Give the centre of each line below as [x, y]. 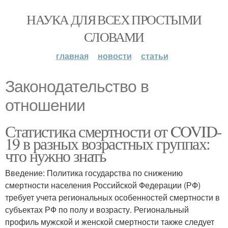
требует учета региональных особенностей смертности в [112, 197]
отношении [45, 105]
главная [72, 56]
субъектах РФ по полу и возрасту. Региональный [97, 209]
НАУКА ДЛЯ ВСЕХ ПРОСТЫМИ [114, 19]
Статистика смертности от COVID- [113, 131]
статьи [154, 56]
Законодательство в [77, 87]
